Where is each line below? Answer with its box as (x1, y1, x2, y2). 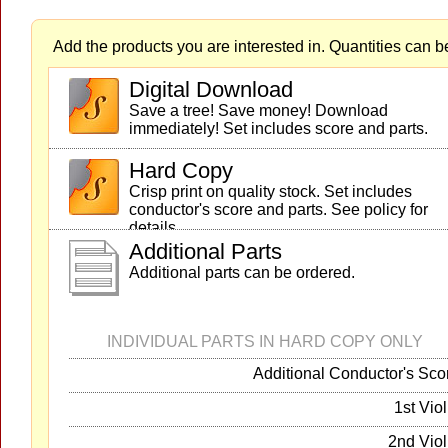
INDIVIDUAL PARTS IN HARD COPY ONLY (106, 333, 423, 350)
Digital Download (129, 77, 293, 102)
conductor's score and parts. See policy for (129, 201, 428, 218)
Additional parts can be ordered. (129, 264, 355, 281)
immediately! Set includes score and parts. (129, 120, 428, 137)
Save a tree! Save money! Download (129, 102, 388, 119)
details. (129, 219, 180, 236)
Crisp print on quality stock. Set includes (129, 183, 412, 200)
